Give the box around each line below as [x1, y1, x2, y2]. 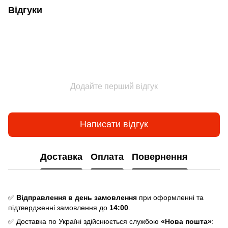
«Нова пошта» [161, 217, 212, 225]
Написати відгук [80, 119, 148, 130]
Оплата [91, 152, 124, 162]
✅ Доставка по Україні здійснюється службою [8, 217, 161, 225]
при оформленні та [137, 193, 204, 202]
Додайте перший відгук [70, 81, 158, 91]
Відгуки [8, 5, 42, 15]
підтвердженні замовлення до [8, 203, 109, 212]
